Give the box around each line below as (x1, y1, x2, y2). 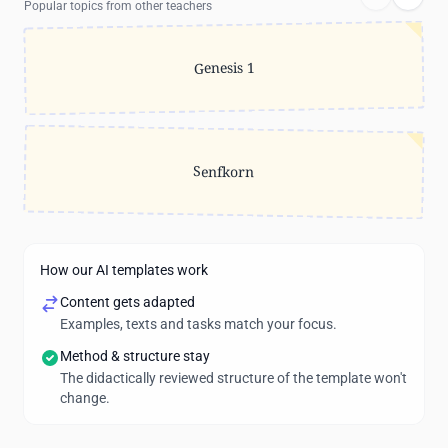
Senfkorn (193, 161, 255, 182)
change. (60, 390, 110, 406)
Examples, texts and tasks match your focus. (60, 316, 337, 332)
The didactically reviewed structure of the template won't (60, 370, 407, 386)
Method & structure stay (60, 348, 210, 364)
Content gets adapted (60, 294, 195, 310)
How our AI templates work (40, 262, 208, 278)
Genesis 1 (193, 57, 255, 78)
